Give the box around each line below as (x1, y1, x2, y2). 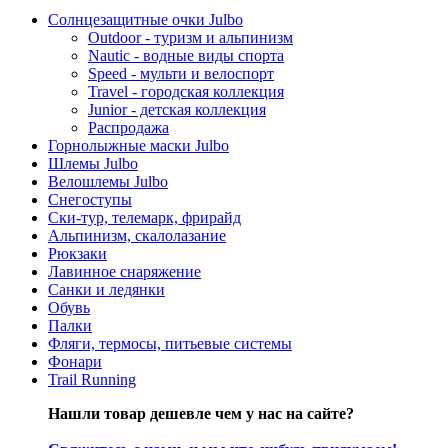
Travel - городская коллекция (88, 82, 284, 100)
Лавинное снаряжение (48, 262, 201, 280)
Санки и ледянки (48, 280, 165, 298)
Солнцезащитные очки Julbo (48, 10, 243, 28)
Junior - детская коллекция (88, 100, 266, 118)
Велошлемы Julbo (48, 172, 168, 190)
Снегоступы (48, 190, 132, 208)
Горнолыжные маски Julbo (48, 136, 229, 154)
